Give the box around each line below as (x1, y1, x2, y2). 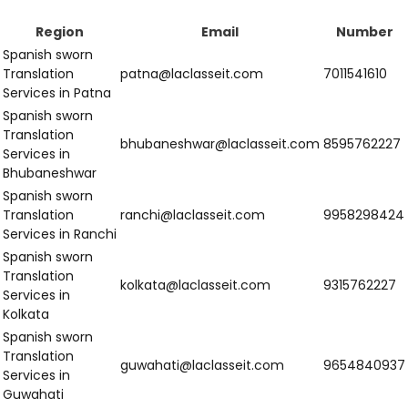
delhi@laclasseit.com (127, 5, 270, 24)
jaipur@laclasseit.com (127, 73, 276, 91)
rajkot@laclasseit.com (117, 359, 269, 377)
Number (316, 213, 374, 231)
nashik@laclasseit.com (117, 270, 272, 288)
